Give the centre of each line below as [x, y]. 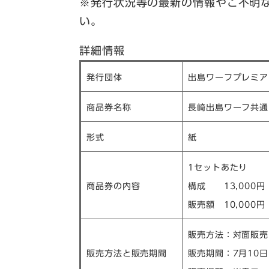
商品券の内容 [113, 186]
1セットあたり [218, 167]
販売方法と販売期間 [127, 253]
